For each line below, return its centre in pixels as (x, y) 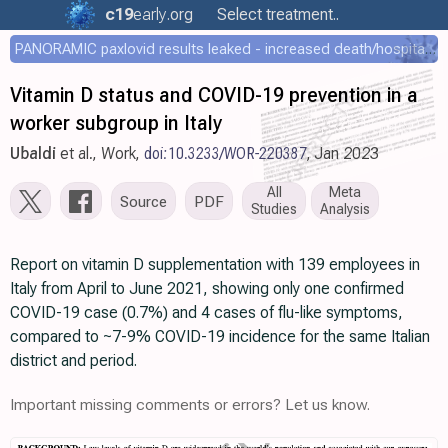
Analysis (345, 209)
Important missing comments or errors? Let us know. (190, 404)
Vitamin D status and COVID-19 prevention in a (214, 95)
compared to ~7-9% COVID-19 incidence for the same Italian (220, 336)
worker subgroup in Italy (116, 123)
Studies (274, 209)
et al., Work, (100, 153)
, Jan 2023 (343, 153)
